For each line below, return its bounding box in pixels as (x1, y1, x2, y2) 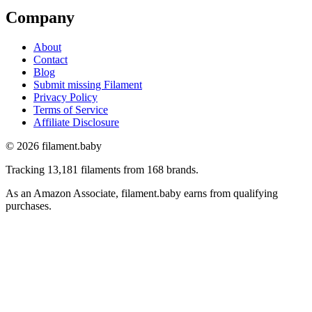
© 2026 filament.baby (6, 140, 102, 153)
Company (6, 8, 75, 27)
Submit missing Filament (33, 79, 142, 91)
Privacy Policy (33, 91, 97, 104)
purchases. (6, 200, 52, 212)
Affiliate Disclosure (33, 116, 119, 129)
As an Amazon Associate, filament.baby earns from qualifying (6, 187, 278, 200)
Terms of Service (33, 104, 108, 116)
